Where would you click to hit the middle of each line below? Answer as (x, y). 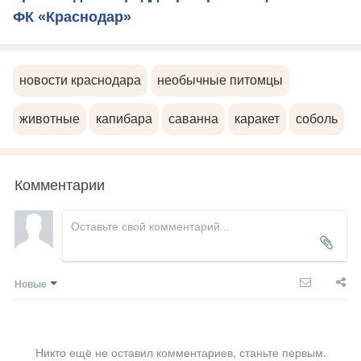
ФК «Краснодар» (72, 17)
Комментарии (60, 184)
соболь (317, 119)
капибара (124, 119)
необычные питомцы (220, 81)
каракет (257, 119)
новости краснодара (80, 81)
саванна (193, 119)
